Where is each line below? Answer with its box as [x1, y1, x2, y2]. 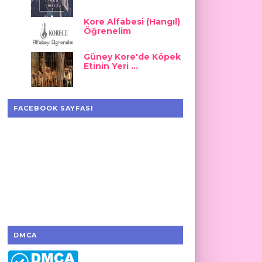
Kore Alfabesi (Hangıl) [83, 16, 180, 27]
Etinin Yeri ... [83, 61, 138, 71]
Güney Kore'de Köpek [83, 51, 181, 62]
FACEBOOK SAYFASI [13, 104, 94, 112]
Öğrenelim [83, 26, 131, 36]
